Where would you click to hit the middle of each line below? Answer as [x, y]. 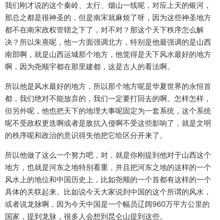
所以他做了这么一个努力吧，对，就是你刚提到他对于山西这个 [108, 155]
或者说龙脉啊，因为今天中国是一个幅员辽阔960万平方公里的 [107, 204]
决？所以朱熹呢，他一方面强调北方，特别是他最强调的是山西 [108, 42]
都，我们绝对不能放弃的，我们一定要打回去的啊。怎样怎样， [108, 99]
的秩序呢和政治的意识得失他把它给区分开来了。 [86, 136]
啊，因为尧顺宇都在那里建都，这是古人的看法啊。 [90, 67]
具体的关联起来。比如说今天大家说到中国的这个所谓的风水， [108, 192]
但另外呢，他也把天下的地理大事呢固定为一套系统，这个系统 [108, 111]
